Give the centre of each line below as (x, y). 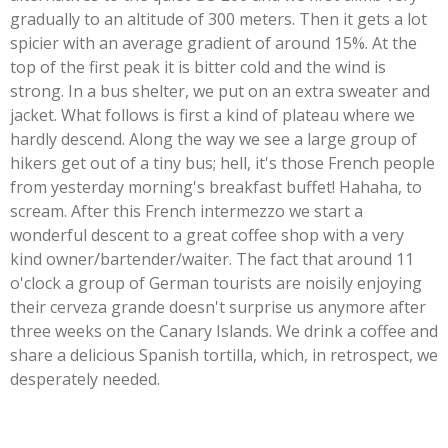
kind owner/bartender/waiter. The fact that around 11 (212, 258)
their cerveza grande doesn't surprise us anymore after (218, 306)
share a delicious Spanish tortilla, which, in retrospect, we (224, 354)
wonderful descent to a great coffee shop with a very (207, 234)
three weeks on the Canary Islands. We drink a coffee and (224, 330)
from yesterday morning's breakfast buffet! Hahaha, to (216, 186)
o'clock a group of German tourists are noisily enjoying (216, 282)
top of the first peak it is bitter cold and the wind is (198, 66)
